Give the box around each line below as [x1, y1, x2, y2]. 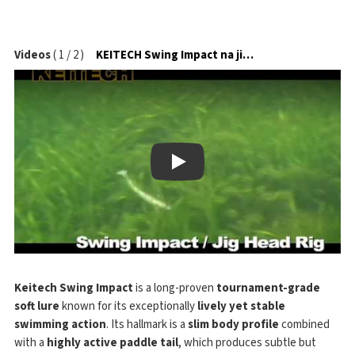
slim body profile [188, 315, 279, 333]
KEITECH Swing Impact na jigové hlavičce [242, 46, 254, 63]
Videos [14, 46, 51, 63]
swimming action [14, 315, 106, 333]
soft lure [14, 297, 59, 315]
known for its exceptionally [59, 297, 197, 315]
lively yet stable [197, 297, 285, 315]
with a [14, 334, 47, 351]
